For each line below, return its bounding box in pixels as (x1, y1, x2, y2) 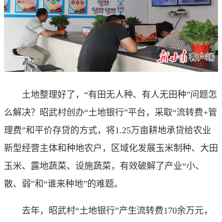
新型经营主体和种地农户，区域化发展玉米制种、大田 (4, 143, 218, 153)
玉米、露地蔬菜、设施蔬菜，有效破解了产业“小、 (4, 161, 204, 171)
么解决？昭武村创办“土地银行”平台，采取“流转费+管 (4, 107, 217, 117)
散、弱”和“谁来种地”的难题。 (4, 178, 123, 189)
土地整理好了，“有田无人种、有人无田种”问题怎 (4, 89, 217, 100)
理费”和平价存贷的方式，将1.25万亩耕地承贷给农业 (4, 125, 211, 135)
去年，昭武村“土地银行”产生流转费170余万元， (4, 205, 213, 216)
